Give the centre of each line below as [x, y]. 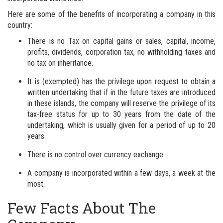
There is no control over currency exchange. [96, 154]
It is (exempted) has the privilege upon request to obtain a [121, 81]
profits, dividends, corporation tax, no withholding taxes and [121, 52]
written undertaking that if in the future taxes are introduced [121, 92]
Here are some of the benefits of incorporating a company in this [111, 14]
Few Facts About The [82, 208]
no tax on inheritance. [60, 63]
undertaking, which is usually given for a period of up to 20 [121, 125]
